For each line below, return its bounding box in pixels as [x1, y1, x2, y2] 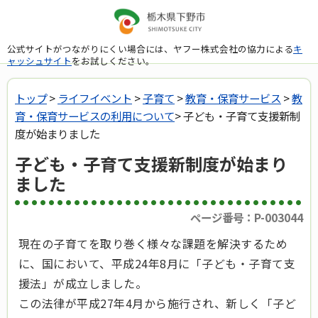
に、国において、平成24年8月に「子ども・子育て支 [18, 255, 296, 273]
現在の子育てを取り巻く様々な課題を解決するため [18, 235, 288, 253]
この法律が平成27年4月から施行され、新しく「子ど [18, 295, 297, 312]
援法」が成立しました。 [18, 275, 148, 292]
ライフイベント [57, 90, 132, 106]
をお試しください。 [72, 53, 155, 67]
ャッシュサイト [7, 53, 72, 67]
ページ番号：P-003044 [190, 209, 303, 226]
